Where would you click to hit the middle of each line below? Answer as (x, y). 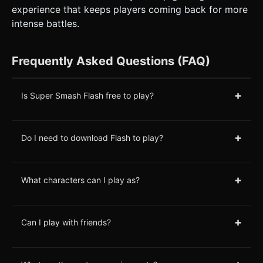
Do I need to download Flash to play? (92, 137)
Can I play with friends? (66, 222)
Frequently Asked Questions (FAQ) (111, 61)
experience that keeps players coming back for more (130, 10)
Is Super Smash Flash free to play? (87, 95)
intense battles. (45, 24)
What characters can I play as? (80, 180)
